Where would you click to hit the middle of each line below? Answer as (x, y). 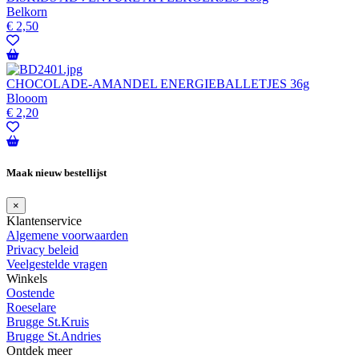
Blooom (27, 98)
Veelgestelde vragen (57, 264)
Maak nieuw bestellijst (56, 172)
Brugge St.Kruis (48, 322)
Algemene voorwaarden (67, 236)
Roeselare (31, 308)
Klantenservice (44, 221)
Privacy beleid (42, 250)
